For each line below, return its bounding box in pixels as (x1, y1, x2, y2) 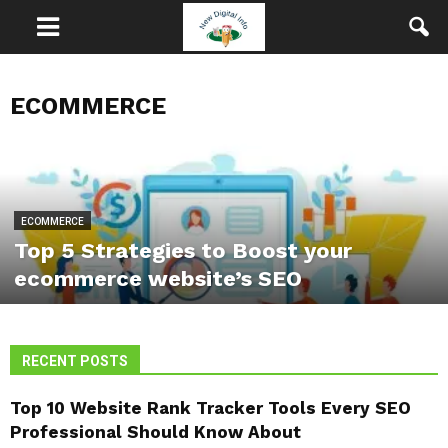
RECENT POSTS (22, 353, 128, 369)
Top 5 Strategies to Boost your (14, 238, 352, 263)
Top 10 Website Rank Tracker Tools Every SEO (10, 398, 411, 418)
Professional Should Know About (10, 422, 301, 442)
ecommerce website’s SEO (14, 266, 302, 291)
